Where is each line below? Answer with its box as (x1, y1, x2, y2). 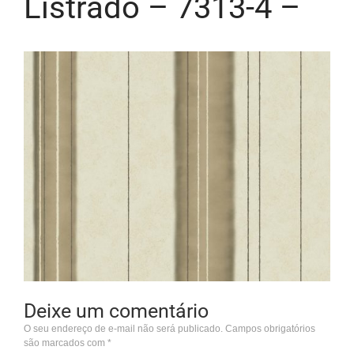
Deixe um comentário (24, 299, 209, 322)
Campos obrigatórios (225, 322, 315, 334)
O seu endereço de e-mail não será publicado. (24, 322, 223, 334)
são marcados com (24, 337, 107, 348)
